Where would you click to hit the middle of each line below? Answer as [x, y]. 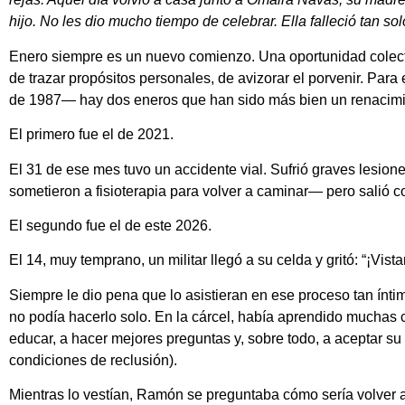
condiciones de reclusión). [93, 360]
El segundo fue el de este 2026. [110, 225]
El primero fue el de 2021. [91, 135]
